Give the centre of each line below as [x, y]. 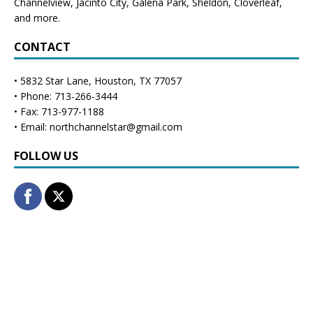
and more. [37, 17]
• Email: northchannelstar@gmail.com [98, 126]
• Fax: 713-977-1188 [59, 111]
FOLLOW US [46, 155]
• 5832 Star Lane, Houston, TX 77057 [98, 80]
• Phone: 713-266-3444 [66, 96]
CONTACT [42, 46]
